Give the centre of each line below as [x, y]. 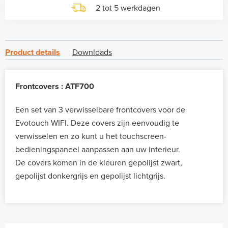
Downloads [92, 53]
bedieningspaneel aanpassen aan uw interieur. [98, 150]
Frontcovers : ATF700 [56, 87]
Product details [33, 53]
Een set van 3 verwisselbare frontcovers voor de [100, 110]
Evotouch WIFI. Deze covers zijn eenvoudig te [97, 123]
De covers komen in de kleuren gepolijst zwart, [99, 163]
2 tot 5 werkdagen [128, 8]
